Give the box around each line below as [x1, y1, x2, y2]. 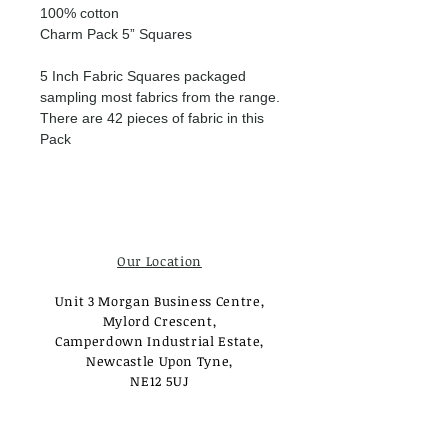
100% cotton [40, 5, 119, 21]
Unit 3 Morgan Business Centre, [54, 292, 265, 310]
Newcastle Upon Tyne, [86, 352, 233, 370]
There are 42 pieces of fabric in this [40, 110, 264, 126]
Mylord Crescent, [102, 312, 217, 330]
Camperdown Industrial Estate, [55, 332, 264, 350]
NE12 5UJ [130, 372, 189, 390]
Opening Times [110, 412, 211, 430]
